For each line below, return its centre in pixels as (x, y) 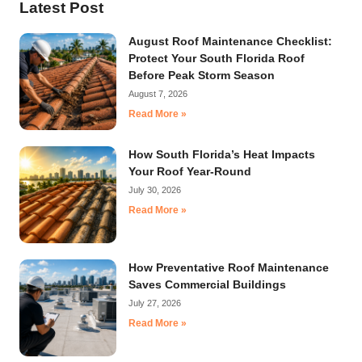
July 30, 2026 (155, 189)
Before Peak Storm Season (202, 75)
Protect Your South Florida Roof (217, 58)
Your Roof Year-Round (190, 171)
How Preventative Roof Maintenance (229, 267)
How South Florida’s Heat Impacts (222, 154)
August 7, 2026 (158, 93)
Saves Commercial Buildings (207, 284)
